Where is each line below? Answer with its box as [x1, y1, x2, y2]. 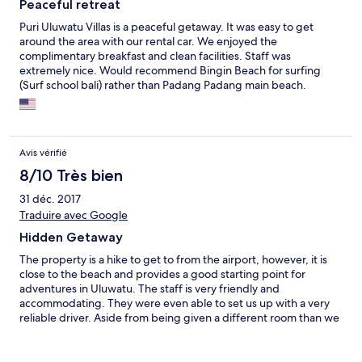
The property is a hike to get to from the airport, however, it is [19, 252, 327, 267]
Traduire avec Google [19, 208, 128, 223]
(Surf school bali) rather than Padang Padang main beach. [19, 78, 306, 93]
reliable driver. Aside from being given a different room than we [19, 310, 339, 326]
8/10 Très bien [19, 166, 123, 186]
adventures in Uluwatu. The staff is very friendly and [19, 281, 280, 297]
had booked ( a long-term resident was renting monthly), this [19, 325, 325, 340]
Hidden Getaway [19, 229, 123, 246]
